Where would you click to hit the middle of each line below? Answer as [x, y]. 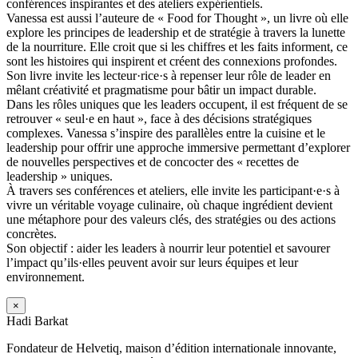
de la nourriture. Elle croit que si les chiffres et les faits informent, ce [177, 46]
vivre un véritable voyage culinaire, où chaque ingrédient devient [169, 205]
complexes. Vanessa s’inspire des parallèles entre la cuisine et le [166, 133]
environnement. [46, 276]
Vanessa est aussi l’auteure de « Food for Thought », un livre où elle [177, 18]
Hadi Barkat [37, 320]
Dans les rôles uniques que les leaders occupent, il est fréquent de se [177, 104]
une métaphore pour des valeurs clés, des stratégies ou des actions [171, 219]
